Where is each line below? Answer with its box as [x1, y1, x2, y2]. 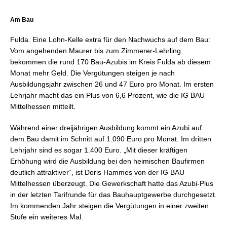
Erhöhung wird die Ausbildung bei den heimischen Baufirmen [10, 157, 205, 165]
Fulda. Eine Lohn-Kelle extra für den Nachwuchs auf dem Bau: [10, 35, 210, 44]
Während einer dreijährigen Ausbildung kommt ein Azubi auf [10, 124, 202, 132]
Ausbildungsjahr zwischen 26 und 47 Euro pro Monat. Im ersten [10, 80, 214, 88]
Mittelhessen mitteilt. [10, 102, 75, 110]
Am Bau [10, 16, 33, 23]
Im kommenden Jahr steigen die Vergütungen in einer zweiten [10, 202, 209, 210]
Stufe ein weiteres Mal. [10, 213, 83, 221]
